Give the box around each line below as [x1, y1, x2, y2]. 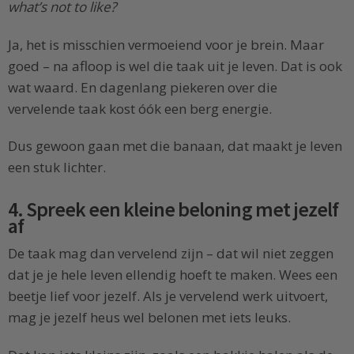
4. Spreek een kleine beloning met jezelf [8, 197, 338, 223]
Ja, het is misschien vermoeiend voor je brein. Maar [8, 35, 324, 54]
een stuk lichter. [8, 158, 106, 177]
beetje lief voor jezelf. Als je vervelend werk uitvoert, [8, 287, 328, 306]
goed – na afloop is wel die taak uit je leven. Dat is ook [8, 56, 342, 75]
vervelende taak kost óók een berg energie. [8, 99, 272, 118]
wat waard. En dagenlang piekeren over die [8, 77, 277, 96]
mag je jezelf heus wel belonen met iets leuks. [8, 308, 291, 327]
